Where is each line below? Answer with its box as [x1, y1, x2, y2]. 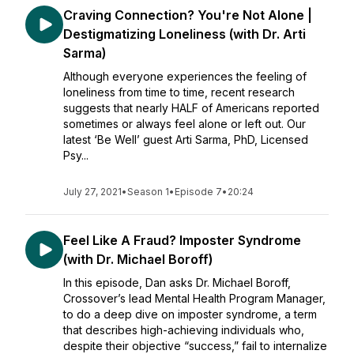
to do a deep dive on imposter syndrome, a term [63, 307, 317, 321]
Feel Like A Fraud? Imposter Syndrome [63, 232, 301, 248]
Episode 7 [175, 186, 222, 198]
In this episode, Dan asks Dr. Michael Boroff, [63, 276, 291, 289]
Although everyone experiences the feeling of [63, 70, 307, 83]
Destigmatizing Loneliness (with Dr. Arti [63, 26, 306, 42]
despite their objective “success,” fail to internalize [63, 339, 327, 352]
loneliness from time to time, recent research [63, 85, 295, 99]
